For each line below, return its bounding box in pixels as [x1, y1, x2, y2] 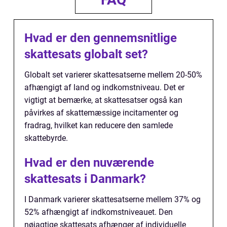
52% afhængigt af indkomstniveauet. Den [24, 207, 173, 217]
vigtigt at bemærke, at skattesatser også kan [24, 95, 182, 105]
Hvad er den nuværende [24, 156, 154, 170]
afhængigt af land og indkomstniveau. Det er [24, 83, 184, 93]
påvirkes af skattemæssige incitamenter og [24, 108, 178, 118]
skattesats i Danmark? [24, 172, 146, 186]
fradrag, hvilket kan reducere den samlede [24, 121, 173, 131]
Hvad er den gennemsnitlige [24, 31, 177, 46]
